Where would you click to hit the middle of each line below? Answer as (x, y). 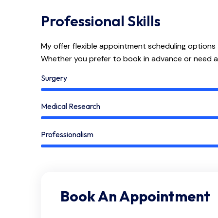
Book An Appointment (135, 196)
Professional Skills (100, 21)
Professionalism (67, 135)
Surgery (54, 78)
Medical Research (70, 106)
